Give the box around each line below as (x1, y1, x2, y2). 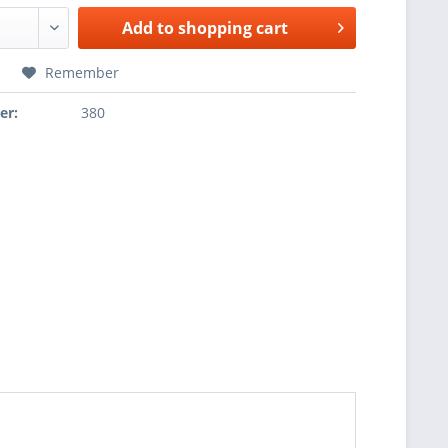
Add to (122, 17, 175, 39)
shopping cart (178, 17, 289, 39)
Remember (45, 63, 120, 82)
